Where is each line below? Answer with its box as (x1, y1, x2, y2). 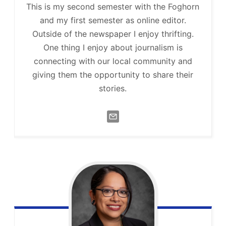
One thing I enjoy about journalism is (43, 42, 183, 52)
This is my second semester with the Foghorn (26, 1, 200, 12)
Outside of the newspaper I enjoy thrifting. (32, 28, 194, 39)
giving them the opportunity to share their (32, 69, 194, 80)
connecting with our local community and (33, 55, 192, 66)
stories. (99, 83, 127, 93)
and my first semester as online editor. (39, 15, 186, 25)
